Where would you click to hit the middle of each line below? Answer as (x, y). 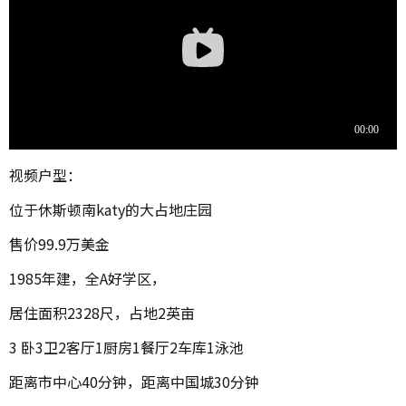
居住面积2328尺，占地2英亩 (104, 312)
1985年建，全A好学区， (87, 278)
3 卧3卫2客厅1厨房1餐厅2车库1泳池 (126, 347)
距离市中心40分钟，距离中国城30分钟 (136, 381)
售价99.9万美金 (59, 243)
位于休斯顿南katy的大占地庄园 (112, 209)
